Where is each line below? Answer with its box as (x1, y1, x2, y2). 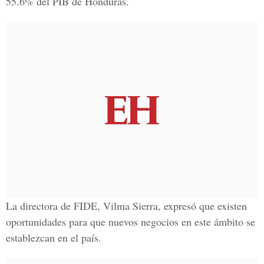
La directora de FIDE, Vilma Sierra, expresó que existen (6, 199, 247, 213)
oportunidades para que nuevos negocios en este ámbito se (6, 214, 255, 229)
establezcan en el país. (6, 230, 101, 245)
